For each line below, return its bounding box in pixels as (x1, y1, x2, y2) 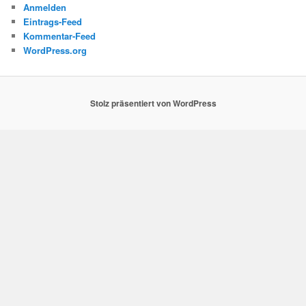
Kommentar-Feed (23, 29, 96, 43)
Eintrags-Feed (23, 15, 83, 29)
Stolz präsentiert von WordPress (89, 96, 217, 109)
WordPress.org (23, 44, 87, 57)
